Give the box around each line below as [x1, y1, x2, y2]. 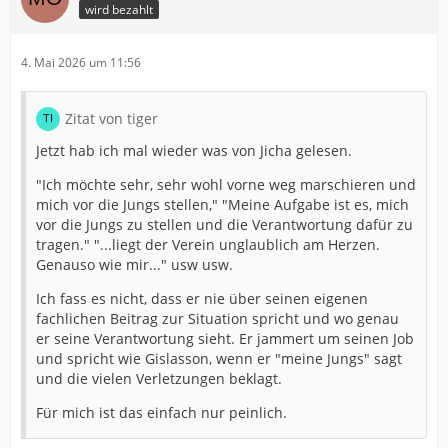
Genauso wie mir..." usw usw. [36, 254, 233, 274]
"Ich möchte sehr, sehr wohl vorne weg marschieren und [36, 174, 416, 194]
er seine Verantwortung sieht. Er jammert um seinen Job [36, 328, 414, 348]
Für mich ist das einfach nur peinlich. [36, 402, 287, 422]
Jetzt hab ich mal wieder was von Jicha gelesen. [36, 140, 352, 160]
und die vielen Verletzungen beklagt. [36, 368, 282, 388]
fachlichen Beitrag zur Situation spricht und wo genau [36, 308, 399, 328]
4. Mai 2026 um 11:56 [21, 53, 141, 71]
